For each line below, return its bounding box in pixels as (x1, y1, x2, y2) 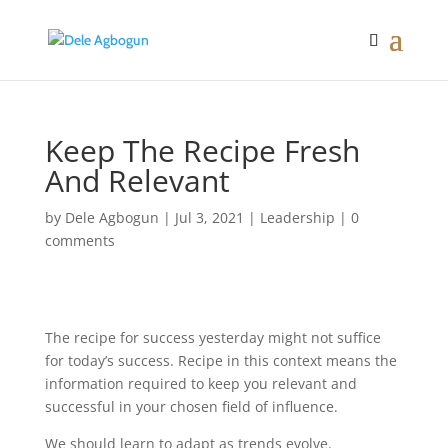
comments (44, 231, 115, 250)
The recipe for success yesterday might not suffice (44, 328, 381, 347)
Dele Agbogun (64, 208, 159, 227)
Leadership (259, 208, 335, 227)
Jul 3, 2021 (174, 208, 244, 227)
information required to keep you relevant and (44, 374, 357, 393)
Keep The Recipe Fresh (44, 130, 360, 171)
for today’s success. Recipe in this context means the (44, 351, 397, 370)
